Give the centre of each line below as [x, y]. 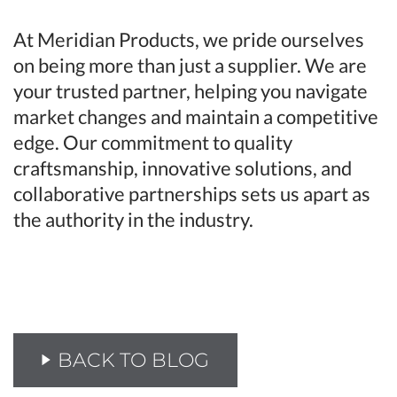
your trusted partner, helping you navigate [191, 90]
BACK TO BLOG [133, 360]
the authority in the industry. [133, 219]
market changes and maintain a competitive [196, 116]
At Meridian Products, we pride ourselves [189, 39]
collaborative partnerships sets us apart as [192, 193]
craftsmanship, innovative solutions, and [183, 167]
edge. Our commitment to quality [153, 142]
